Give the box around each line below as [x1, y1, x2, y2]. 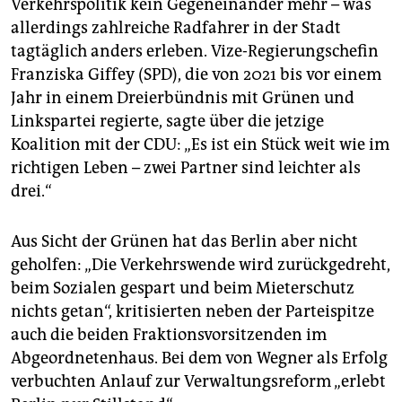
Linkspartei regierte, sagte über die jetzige [11, 110, 324, 131]
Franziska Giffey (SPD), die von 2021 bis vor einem [11, 64, 381, 84]
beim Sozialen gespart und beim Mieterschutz [11, 277, 354, 298]
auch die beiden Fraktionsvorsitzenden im [11, 324, 327, 345]
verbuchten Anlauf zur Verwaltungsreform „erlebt [11, 371, 386, 391]
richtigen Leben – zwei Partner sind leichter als [11, 157, 361, 178]
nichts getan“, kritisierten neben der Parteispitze [11, 301, 374, 321]
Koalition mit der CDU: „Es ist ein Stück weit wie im [11, 134, 389, 154]
